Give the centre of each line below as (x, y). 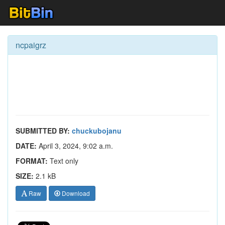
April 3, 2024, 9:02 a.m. (75, 146)
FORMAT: (32, 161)
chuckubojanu (97, 131)
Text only (63, 161)
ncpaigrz (31, 45)
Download (75, 193)
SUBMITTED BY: (43, 131)
